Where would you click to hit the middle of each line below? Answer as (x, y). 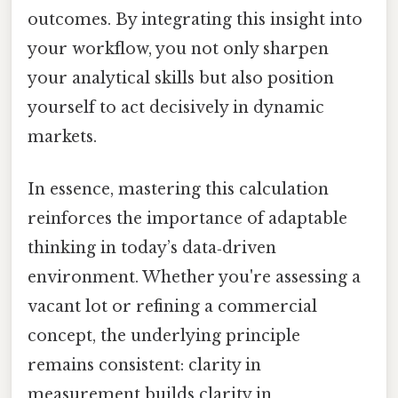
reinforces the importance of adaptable (187, 219)
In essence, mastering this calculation (178, 190)
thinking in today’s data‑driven (152, 248)
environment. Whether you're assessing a (194, 278)
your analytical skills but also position (181, 79)
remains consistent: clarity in (144, 366)
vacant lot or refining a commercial (172, 307)
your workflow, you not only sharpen (178, 49)
